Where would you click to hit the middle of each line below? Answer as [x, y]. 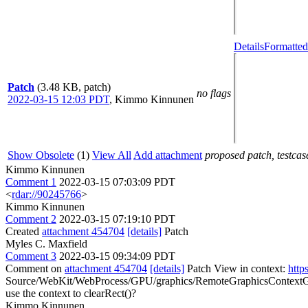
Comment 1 [31, 182]
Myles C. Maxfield [46, 244]
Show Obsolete [41, 155]
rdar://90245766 [46, 194]
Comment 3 [31, 256]
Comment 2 [31, 219]
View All [112, 155]
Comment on [35, 268]
